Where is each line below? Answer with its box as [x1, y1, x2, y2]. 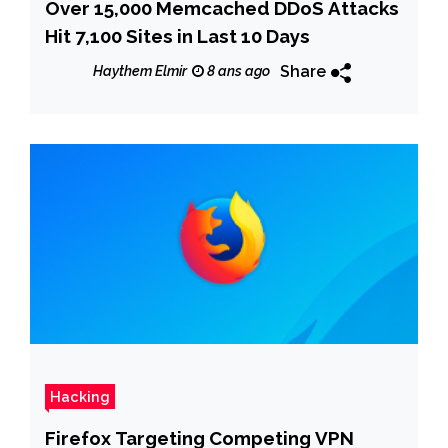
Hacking [50, 387, 110, 405]
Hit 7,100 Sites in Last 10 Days [45, 24, 310, 47]
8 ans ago [204, 63, 270, 80]
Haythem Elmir [93, 63, 187, 80]
